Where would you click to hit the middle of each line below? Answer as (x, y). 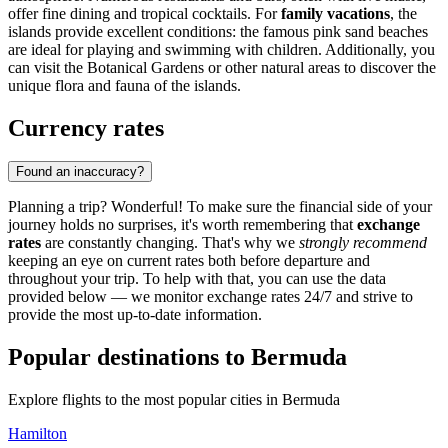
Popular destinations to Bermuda (177, 357)
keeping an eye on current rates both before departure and (189, 261)
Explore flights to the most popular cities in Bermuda (174, 400)
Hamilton (37, 434)
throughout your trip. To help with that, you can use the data (197, 279)
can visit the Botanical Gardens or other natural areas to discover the (222, 67)
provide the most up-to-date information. (135, 315)
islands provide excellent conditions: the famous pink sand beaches (218, 31)
